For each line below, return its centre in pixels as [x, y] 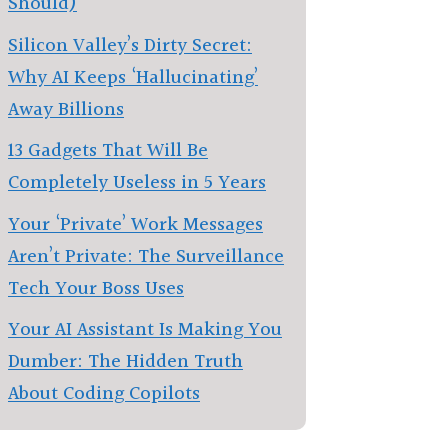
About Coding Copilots [104, 394]
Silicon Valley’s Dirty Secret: [130, 45]
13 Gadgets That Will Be [108, 151]
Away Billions [66, 109]
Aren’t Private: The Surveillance [146, 256]
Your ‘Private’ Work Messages [135, 224]
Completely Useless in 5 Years [137, 183]
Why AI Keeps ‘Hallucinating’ [133, 77]
